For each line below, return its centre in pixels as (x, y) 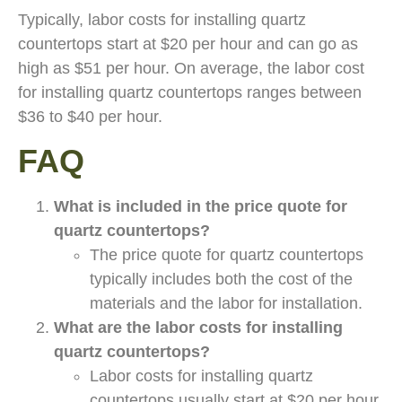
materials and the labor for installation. (226, 304)
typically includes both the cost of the (221, 280)
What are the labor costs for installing (198, 328)
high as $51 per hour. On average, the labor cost (191, 68)
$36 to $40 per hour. (90, 116)
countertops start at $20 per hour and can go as (188, 44)
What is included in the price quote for (201, 207)
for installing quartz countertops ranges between (190, 92)
